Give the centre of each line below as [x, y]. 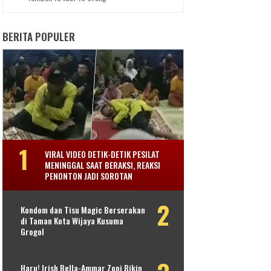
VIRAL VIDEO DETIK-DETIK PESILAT [103, 154]
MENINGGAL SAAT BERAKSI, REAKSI [103, 165]
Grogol [33, 232]
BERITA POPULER [39, 37]
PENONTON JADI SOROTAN [89, 176]
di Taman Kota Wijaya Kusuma [72, 221]
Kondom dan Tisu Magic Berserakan [83, 210]
